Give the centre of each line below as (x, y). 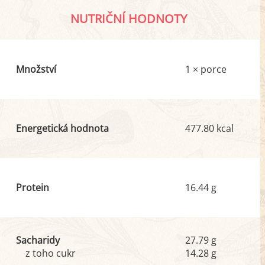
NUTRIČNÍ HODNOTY (129, 19)
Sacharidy (38, 240)
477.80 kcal (210, 128)
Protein (32, 188)
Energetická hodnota (62, 128)
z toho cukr (50, 253)
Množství (36, 69)
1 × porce (206, 69)
